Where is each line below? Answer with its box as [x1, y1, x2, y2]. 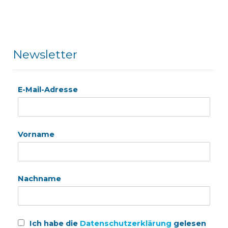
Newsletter [12, 47, 77, 62]
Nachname [17, 174, 61, 184]
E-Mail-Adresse [17, 85, 78, 95]
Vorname [17, 129, 54, 139]
